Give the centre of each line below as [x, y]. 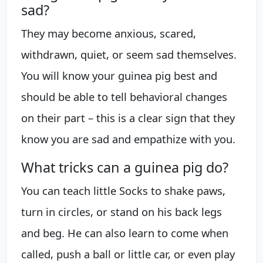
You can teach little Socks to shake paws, [123, 190]
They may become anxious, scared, [109, 33]
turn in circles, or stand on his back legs [122, 211]
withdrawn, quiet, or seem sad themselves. [129, 54]
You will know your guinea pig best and [119, 75]
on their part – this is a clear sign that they [128, 117]
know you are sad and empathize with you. [128, 139]
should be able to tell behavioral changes [124, 96]
